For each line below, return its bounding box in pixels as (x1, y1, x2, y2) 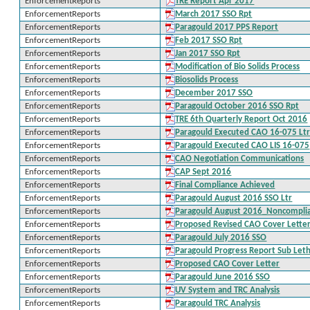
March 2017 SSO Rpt (175, 10, 253, 19)
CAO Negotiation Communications (175, 154, 304, 163)
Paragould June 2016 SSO (175, 273, 271, 282)
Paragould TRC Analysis (175, 299, 261, 308)
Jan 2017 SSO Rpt (175, 49, 241, 58)
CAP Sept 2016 (175, 167, 232, 176)
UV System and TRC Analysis (175, 286, 280, 295)
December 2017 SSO (175, 89, 253, 98)
